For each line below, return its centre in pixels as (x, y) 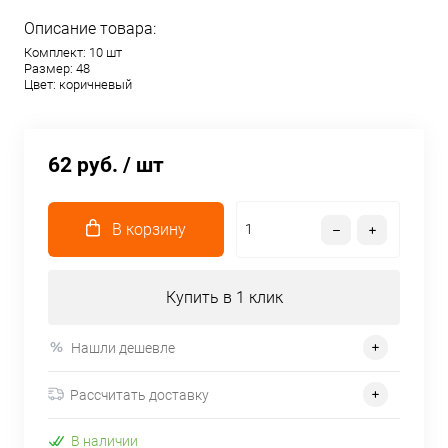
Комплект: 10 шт (73, 52)
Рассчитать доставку (139, 394)
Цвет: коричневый (78, 84)
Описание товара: (90, 28)
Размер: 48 (57, 68)
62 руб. (83, 165)
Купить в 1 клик (224, 297)
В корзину (149, 229)
